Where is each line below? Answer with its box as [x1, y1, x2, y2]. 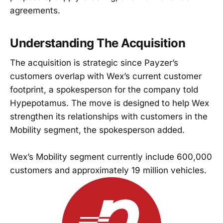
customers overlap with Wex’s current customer [10, 71, 202, 82]
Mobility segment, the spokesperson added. [10, 125, 185, 135]
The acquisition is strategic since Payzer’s [10, 58, 178, 68]
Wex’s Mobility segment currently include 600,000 [10, 152, 212, 162]
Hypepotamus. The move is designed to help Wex [10, 98, 209, 109]
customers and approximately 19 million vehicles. [10, 165, 207, 176]
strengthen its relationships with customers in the [10, 111, 208, 122]
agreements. [10, 5, 60, 15]
